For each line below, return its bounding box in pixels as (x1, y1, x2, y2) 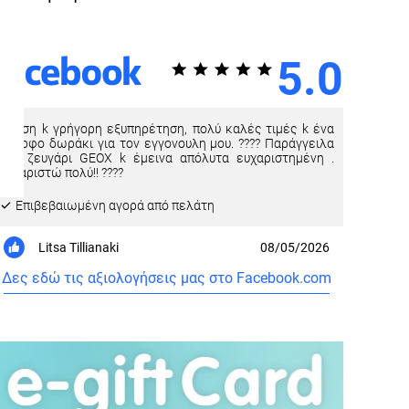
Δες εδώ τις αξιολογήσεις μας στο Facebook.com (2, 268, 332, 287)
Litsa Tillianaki (38, 240, 120, 255)
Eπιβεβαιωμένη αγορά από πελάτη (13, 197, 215, 213)
